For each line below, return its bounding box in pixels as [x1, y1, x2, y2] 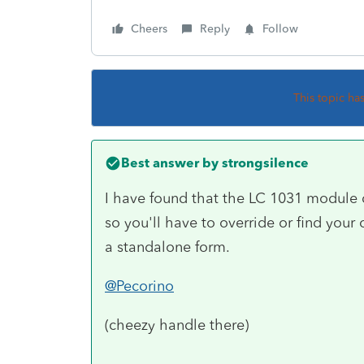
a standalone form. [105, 237, 230, 256]
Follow [262, 21, 298, 36]
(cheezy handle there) [105, 315, 249, 334]
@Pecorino [105, 276, 174, 295]
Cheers [131, 21, 167, 36]
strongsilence [219, 154, 309, 171]
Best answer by [121, 154, 219, 171]
